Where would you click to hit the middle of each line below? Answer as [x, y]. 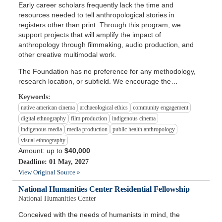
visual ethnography [43, 140]
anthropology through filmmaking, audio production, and [106, 45]
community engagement [161, 108]
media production [87, 130]
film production [89, 119]
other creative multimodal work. [68, 55]
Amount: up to [42, 151]
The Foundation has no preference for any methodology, [107, 72]
